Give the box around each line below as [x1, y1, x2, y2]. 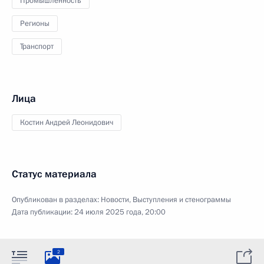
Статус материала [12, 167, 97, 181]
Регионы [20, 18, 49, 29]
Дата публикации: [12, 207, 74, 217]
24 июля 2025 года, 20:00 [74, 207, 166, 217]
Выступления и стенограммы [133, 194, 231, 205]
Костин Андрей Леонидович [20, 117, 113, 128]
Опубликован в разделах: [12, 194, 101, 205]
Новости [101, 194, 129, 205]
